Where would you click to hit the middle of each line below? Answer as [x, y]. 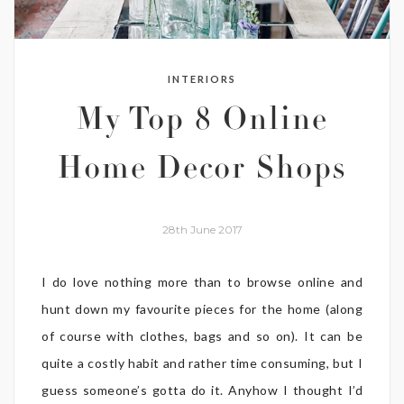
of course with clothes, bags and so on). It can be [202, 335]
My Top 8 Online [202, 122]
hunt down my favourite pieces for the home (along [202, 308]
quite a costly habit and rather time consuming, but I [202, 363]
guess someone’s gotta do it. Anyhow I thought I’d [202, 390]
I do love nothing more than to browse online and [202, 281]
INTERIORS [202, 78]
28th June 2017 [202, 229]
